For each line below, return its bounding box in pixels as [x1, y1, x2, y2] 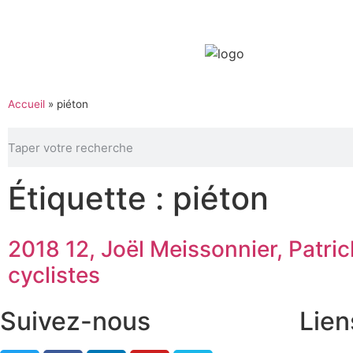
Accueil [8, 98, 45, 110]
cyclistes [8, 262, 100, 288]
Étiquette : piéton [8, 179, 269, 217]
